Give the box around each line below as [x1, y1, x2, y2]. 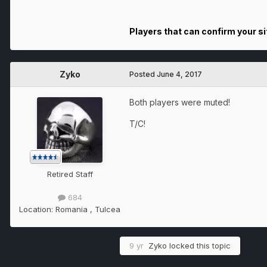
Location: [19, 204, 55, 214]
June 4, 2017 [157, 70, 202, 79]
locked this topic [167, 240, 231, 250]
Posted [129, 70, 157, 79]
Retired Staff [46, 169, 93, 179]
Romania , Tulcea [55, 204, 120, 214]
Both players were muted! [129, 97, 230, 108]
